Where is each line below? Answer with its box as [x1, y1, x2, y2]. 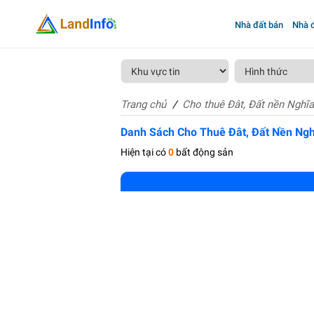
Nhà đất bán [234, 20, 283, 30]
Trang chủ [121, 98, 166, 111]
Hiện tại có [121, 146, 168, 158]
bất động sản [174, 146, 233, 158]
